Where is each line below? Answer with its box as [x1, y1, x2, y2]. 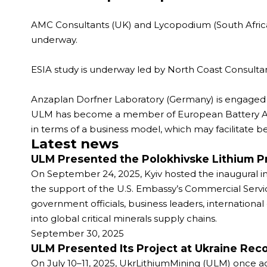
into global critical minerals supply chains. [31, 213, 217, 224]
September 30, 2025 [31, 228, 124, 239]
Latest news [31, 135, 119, 152]
